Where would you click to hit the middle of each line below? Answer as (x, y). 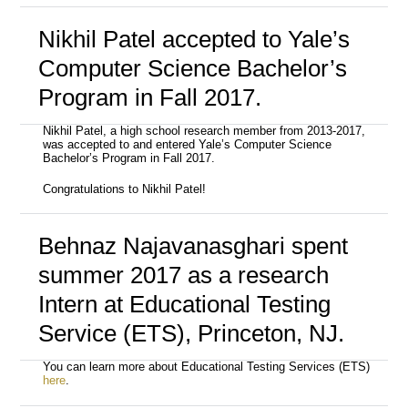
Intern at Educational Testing (184, 305)
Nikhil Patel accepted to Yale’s (194, 39)
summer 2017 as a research (183, 275)
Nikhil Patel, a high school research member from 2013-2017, (204, 131)
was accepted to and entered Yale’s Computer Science (188, 144)
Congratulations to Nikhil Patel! (125, 189)
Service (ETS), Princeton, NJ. (191, 334)
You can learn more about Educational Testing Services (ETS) (207, 367)
